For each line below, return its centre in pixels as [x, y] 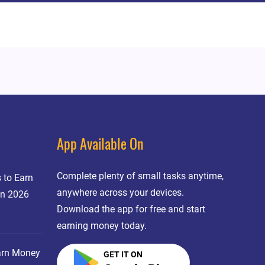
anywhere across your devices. [121, 193]
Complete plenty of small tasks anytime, [140, 176]
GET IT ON [123, 254]
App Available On [101, 146]
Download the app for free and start [131, 209]
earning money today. [102, 226]
